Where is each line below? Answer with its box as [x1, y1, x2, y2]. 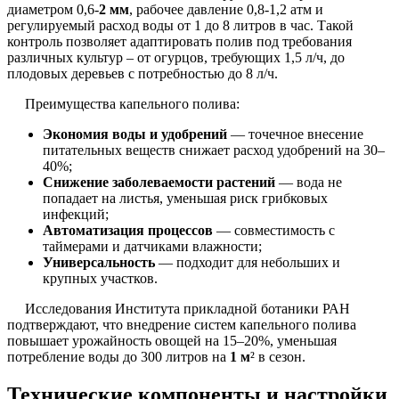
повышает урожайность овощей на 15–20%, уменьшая [7, 333, 337, 349]
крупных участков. [43, 271, 158, 287]
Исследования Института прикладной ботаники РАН [25, 301, 350, 317]
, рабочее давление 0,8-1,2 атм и [129, 2, 323, 18]
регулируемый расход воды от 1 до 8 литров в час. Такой [7, 18, 354, 34]
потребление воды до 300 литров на [7, 349, 230, 365]
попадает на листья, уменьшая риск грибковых [43, 191, 328, 207]
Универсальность [43, 255, 155, 271]
